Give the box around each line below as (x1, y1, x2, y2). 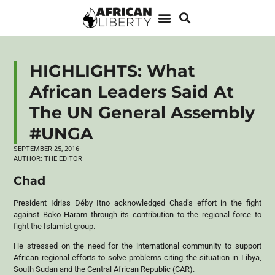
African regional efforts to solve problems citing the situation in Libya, (14, 252, 261, 262)
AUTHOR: (14, 154, 43, 163)
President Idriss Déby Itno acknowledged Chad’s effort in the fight (14, 198, 261, 208)
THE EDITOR (42, 154, 83, 163)
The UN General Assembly (29, 102, 255, 123)
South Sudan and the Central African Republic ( (14, 264, 176, 274)
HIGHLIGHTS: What (29, 60, 196, 81)
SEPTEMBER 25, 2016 (14, 144, 80, 153)
